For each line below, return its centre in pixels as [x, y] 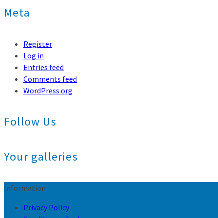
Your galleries [41, 156]
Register [38, 44]
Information [25, 188]
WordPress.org [48, 90]
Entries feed [44, 67]
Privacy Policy [46, 207]
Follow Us [30, 121]
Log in [34, 55]
